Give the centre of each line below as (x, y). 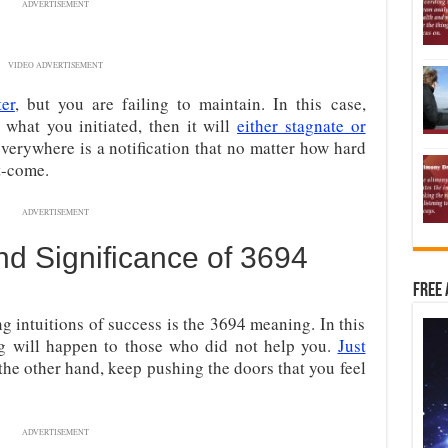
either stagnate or (301, 125)
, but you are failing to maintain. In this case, (190, 103)
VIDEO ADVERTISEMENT (55, 65)
